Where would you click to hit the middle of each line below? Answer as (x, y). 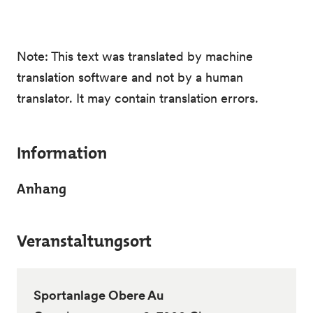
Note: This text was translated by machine (135, 56)
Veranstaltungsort (84, 241)
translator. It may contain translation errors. (138, 98)
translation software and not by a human (130, 77)
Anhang (42, 189)
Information (62, 153)
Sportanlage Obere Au (99, 295)
